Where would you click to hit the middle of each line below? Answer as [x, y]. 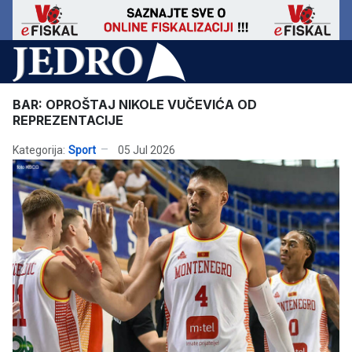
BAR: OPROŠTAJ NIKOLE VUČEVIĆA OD [135, 105]
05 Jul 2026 [147, 150]
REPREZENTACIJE [68, 121]
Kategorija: [39, 150]
